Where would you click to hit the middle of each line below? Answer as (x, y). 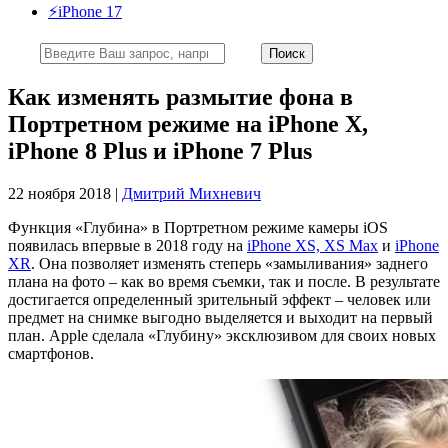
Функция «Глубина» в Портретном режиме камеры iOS (198, 227)
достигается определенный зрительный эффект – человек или (219, 299)
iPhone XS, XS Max (312, 245)
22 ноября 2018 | (65, 193)
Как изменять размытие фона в (180, 96)
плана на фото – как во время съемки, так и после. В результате (224, 281)
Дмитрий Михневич (191, 193)
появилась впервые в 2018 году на (127, 245)
